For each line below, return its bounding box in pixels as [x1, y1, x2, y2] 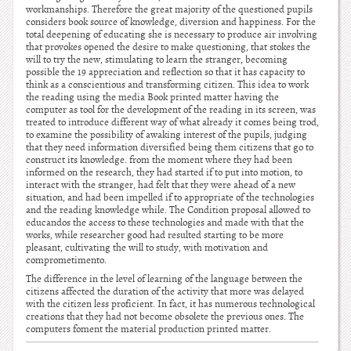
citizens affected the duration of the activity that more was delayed [26, 285, 304, 298]
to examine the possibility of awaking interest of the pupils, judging [26, 128, 307, 141]
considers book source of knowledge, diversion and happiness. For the [26, 16, 316, 28]
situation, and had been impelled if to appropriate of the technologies [26, 191, 314, 204]
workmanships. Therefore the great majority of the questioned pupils [26, 3, 313, 16]
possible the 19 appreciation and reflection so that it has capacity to [26, 66, 305, 78]
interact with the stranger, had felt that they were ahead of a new [26, 179, 295, 191]
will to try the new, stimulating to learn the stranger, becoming [26, 53, 288, 66]
